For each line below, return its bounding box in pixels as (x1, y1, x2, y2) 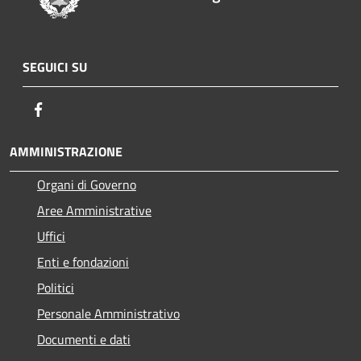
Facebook (48, 99, 98, 119)
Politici (37, 278, 74, 298)
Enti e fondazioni (37, 252, 129, 272)
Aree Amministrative (37, 201, 151, 221)
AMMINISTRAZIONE (10, 142, 122, 162)
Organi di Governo (37, 175, 136, 195)
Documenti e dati (37, 330, 131, 350)
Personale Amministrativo (37, 304, 180, 324)
